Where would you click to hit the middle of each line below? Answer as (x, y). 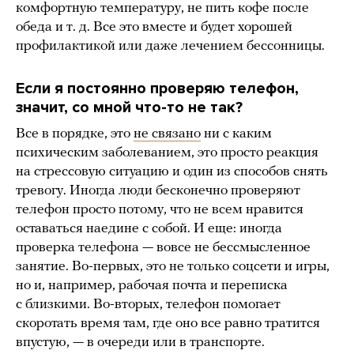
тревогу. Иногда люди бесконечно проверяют (158, 190)
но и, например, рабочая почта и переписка (152, 285)
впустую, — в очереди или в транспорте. (140, 342)
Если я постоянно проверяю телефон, (157, 88)
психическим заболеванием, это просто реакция (167, 153)
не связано (167, 134)
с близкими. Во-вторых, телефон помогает (148, 304)
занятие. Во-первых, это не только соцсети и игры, (173, 266)
